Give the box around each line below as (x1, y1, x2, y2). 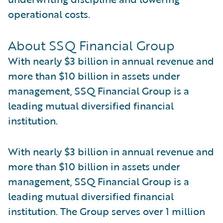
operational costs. (8, 6, 90, 21)
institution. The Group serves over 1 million (8, 204, 205, 219)
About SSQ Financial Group (8, 36, 175, 55)
